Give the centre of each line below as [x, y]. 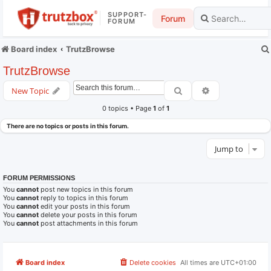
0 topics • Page [127, 108]
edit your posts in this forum [84, 206]
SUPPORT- [128, 15]
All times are [201, 263]
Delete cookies [153, 263]
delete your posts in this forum [88, 215]
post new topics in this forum [86, 189]
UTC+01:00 [239, 263]
